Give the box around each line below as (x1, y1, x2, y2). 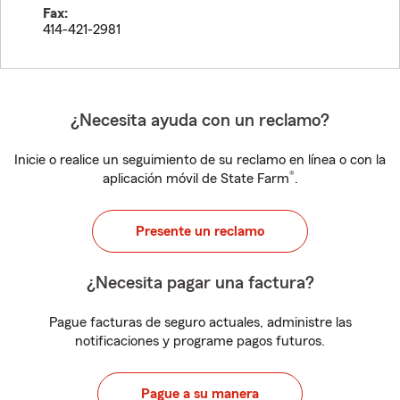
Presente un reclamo (136, 224, 264, 238)
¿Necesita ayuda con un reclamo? (71, 112, 329, 129)
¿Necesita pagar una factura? (86, 274, 314, 292)
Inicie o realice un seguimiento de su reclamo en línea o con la (14, 153, 386, 167)
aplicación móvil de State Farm (102, 171, 289, 186)
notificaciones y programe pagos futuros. (75, 334, 325, 348)
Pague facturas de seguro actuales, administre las (48, 315, 352, 329)
